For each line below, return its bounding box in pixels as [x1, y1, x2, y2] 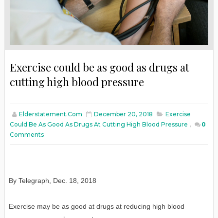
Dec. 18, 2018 [53, 176, 96, 184]
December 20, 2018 [93, 110, 153, 118]
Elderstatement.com [18, 110, 82, 118]
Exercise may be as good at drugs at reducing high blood [8, 202, 184, 210]
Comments [9, 130, 44, 138]
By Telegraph [8, 176, 49, 184]
